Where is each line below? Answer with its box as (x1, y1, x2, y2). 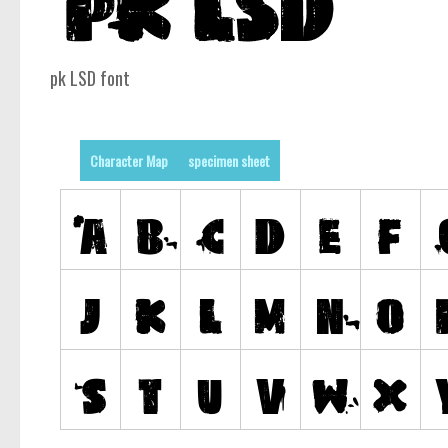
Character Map (90, 150, 168, 172)
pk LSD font (50, 65, 130, 92)
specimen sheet (188, 150, 270, 172)
